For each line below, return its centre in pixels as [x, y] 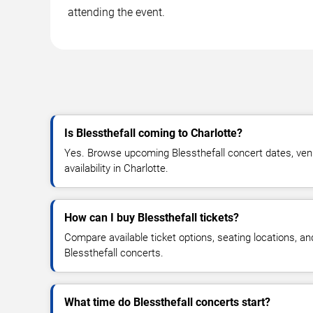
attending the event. [116, 12]
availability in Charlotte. [116, 168]
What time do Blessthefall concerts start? [167, 302]
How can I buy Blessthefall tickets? [152, 217]
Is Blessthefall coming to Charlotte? [153, 133]
